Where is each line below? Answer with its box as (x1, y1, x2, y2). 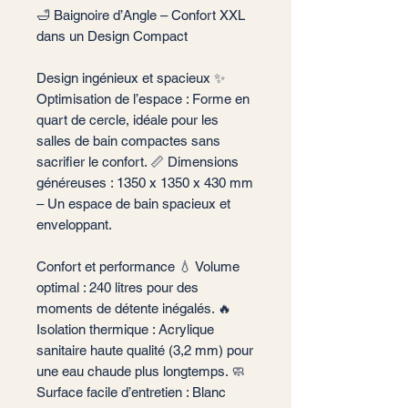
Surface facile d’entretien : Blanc (36, 384, 226, 400)
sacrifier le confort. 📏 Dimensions (36, 154, 239, 169)
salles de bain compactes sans (36, 133, 220, 148)
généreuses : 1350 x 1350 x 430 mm (36, 175, 253, 190)
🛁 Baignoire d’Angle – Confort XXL (36, 7, 245, 23)
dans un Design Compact (36, 28, 188, 44)
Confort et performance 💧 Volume (36, 259, 240, 274)
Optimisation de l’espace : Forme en (36, 91, 250, 107)
